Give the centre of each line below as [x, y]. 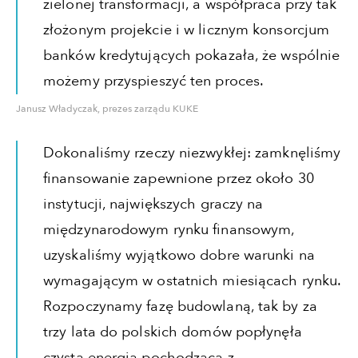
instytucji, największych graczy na [153, 204]
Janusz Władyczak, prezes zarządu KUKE [107, 108]
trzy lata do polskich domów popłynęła [173, 332]
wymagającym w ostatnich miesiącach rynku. [192, 280]
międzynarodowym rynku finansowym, [169, 229]
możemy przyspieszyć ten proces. [154, 81]
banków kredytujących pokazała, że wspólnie [192, 55]
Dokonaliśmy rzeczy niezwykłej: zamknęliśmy [192, 153]
